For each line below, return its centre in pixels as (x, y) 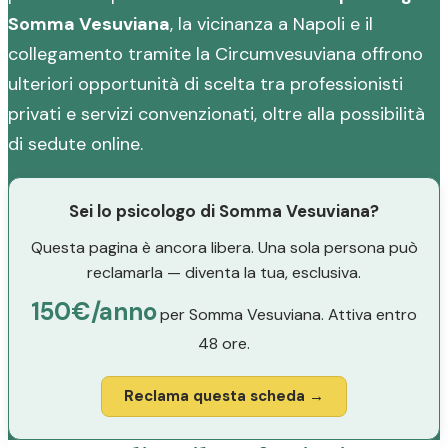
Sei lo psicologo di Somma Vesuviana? (224, 211)
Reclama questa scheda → (224, 396)
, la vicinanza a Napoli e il (271, 24)
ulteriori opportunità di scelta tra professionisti (205, 84)
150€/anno (93, 311)
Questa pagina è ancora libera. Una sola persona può (224, 247)
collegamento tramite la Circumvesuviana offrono (215, 54)
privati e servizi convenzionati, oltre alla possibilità (216, 114)
